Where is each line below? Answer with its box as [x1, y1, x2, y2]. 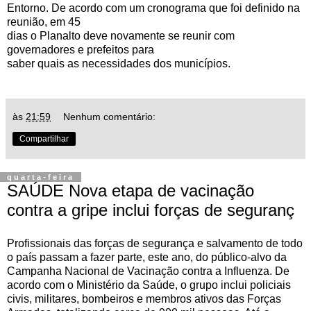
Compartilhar [19, 134, 69, 144]
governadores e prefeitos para [7, 44, 154, 56]
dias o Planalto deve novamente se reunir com [7, 30, 235, 42]
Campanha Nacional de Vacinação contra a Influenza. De [7, 264, 289, 277]
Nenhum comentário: [63, 111, 156, 123]
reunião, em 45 [7, 16, 81, 28]
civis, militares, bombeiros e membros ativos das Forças [7, 292, 281, 305]
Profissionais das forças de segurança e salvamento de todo [7, 237, 303, 249]
